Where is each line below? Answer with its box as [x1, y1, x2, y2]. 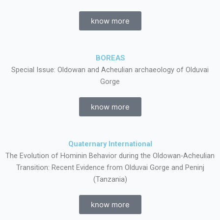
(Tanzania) [93, 175, 127, 184]
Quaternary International [68, 139, 152, 148]
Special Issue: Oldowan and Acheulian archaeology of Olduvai [11, 65, 209, 74]
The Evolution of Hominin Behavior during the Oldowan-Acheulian [5, 151, 215, 160]
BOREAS [95, 54, 125, 62]
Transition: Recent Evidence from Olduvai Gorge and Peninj [16, 163, 204, 172]
